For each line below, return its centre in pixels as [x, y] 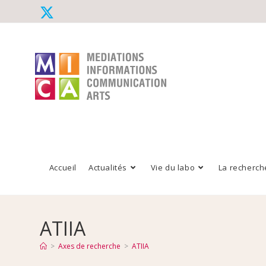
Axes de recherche [90, 246]
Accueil [63, 168]
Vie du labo [173, 168]
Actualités [108, 168]
